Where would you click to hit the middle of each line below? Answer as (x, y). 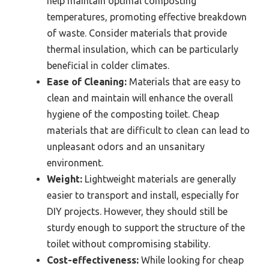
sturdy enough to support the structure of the (146, 227)
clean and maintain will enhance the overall (140, 98)
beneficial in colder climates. (108, 65)
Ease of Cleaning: (87, 81)
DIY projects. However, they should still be (137, 211)
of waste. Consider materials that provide (137, 33)
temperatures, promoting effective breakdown (147, 17)
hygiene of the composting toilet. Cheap (133, 114)
